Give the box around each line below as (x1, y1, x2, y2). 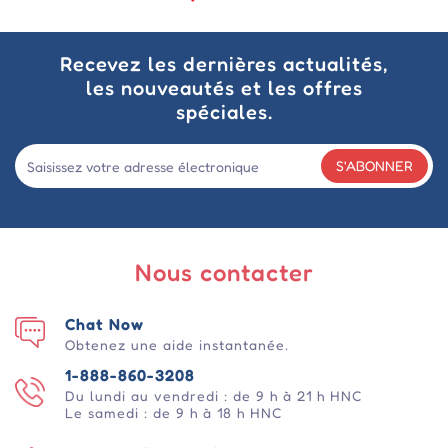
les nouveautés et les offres (85, 76, 363, 101)
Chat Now (65, 314, 144, 335)
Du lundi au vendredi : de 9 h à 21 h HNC (65, 387, 362, 405)
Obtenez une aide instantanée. (65, 336, 289, 354)
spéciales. (175, 100, 273, 125)
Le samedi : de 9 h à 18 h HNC (65, 404, 282, 422)
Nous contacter (134, 258, 314, 288)
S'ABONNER (336, 157, 413, 175)
